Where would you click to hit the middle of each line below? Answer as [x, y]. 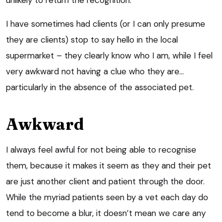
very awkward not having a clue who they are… [95, 71]
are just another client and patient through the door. [105, 181]
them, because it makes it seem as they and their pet [109, 165]
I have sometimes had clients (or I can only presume [106, 24]
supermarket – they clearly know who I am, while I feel [109, 55]
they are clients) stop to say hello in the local [92, 39]
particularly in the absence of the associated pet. [100, 87]
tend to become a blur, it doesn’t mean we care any [106, 213]
